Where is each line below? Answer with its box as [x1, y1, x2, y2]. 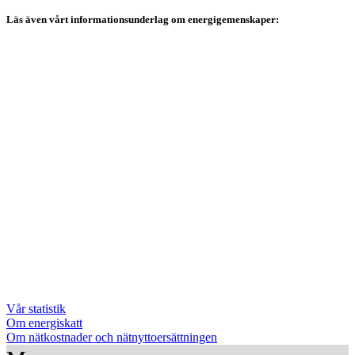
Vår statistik [6, 302, 66, 315]
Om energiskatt [6, 316, 82, 330]
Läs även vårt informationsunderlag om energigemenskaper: [6, 13, 279, 25]
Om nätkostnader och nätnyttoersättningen [6, 330, 217, 344]
